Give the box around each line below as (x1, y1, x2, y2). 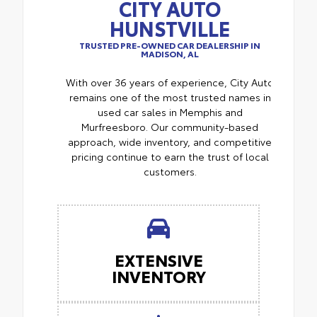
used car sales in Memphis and (97, 105, 243, 120)
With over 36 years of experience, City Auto (66, 75, 274, 90)
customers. (143, 164, 197, 179)
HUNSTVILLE (110, 13, 230, 42)
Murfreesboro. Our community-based (81, 120, 258, 134)
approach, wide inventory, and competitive (68, 134, 272, 149)
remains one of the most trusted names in (69, 90, 271, 105)
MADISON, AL (141, 47, 199, 60)
